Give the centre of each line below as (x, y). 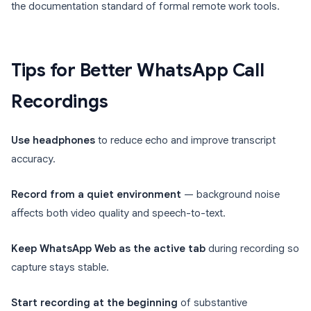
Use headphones (53, 141)
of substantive (212, 303)
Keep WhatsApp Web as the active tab (108, 249)
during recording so (252, 249)
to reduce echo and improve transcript (185, 141)
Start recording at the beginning (94, 303)
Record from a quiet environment (96, 195)
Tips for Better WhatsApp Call (138, 70)
